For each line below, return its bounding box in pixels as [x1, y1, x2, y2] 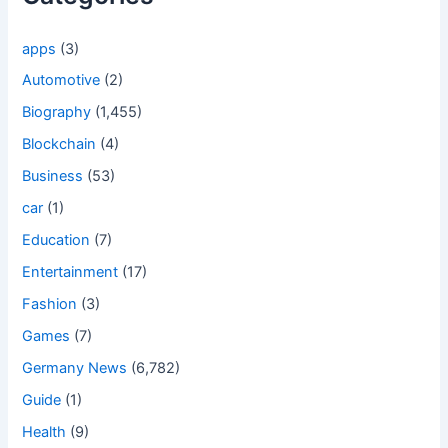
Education [22, 231, 91, 250]
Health [22, 422, 67, 441]
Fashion [22, 295, 78, 313]
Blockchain [22, 135, 97, 154]
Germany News [22, 358, 128, 377]
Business [22, 167, 84, 186]
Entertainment [22, 263, 119, 282]
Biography [22, 103, 92, 122]
